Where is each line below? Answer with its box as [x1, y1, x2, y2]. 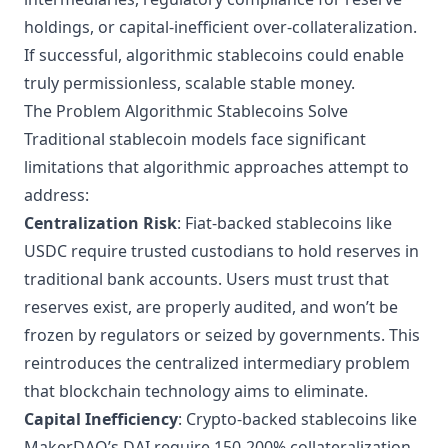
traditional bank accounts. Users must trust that [24, 268, 389, 290]
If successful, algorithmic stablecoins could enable [24, 44, 404, 66]
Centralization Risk [24, 212, 177, 234]
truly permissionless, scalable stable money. [24, 72, 355, 94]
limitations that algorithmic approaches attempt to [24, 156, 409, 178]
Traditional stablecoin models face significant [24, 128, 366, 150]
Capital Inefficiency [24, 408, 178, 430]
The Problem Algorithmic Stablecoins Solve [24, 100, 348, 122]
